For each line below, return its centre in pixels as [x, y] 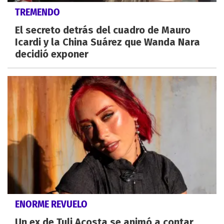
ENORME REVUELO [51, 204]
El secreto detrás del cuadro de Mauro [103, 30]
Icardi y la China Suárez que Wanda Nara [107, 42]
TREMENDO [37, 12]
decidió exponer [52, 54]
